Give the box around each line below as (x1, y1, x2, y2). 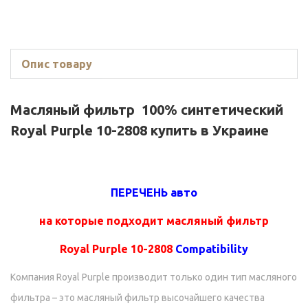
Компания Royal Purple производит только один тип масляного (10, 272, 297, 283)
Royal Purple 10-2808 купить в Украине (10, 122, 269, 139)
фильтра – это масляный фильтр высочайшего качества (10, 292, 265, 304)
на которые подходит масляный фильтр (39, 214, 269, 228)
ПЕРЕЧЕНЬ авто (111, 186, 197, 199)
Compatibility (175, 243, 248, 256)
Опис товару (21, 58, 92, 71)
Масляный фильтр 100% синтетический (10, 102, 283, 118)
